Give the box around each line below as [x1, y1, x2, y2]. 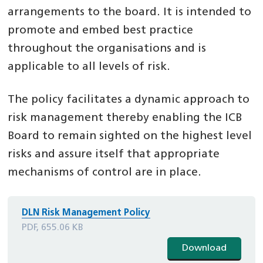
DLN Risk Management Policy [21, 208, 150, 218]
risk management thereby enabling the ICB [8, 112, 242, 124]
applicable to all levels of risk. [8, 61, 171, 73]
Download [182, 244, 227, 254]
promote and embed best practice [8, 25, 194, 36]
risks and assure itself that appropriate [8, 149, 220, 160]
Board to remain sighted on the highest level [8, 130, 252, 142]
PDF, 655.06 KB [21, 223, 83, 233]
